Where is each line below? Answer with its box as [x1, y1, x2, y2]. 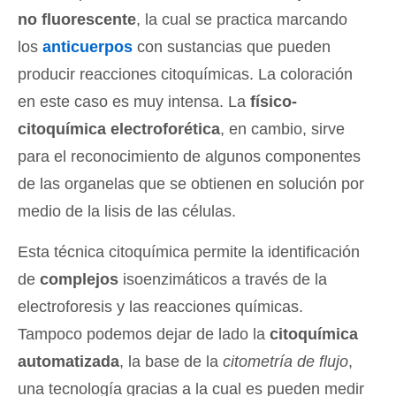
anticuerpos [42, 38, 133, 57]
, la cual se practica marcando [136, 11, 347, 29]
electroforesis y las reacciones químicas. [18, 298, 303, 316]
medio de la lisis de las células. [18, 202, 236, 221]
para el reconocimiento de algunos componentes [18, 148, 361, 166]
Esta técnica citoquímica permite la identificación [18, 243, 360, 262]
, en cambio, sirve [220, 120, 345, 139]
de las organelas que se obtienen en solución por [18, 175, 364, 194]
